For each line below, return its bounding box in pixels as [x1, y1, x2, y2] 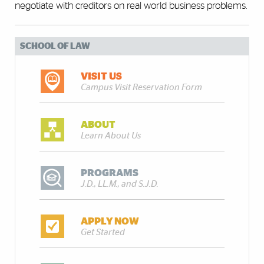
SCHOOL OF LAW [20, 42, 90, 51]
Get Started [81, 228, 126, 237]
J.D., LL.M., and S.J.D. [81, 180, 159, 189]
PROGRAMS [81, 168, 139, 179]
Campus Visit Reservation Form [81, 83, 203, 93]
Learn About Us [81, 131, 141, 141]
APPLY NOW [81, 216, 140, 227]
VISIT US [81, 71, 123, 82]
